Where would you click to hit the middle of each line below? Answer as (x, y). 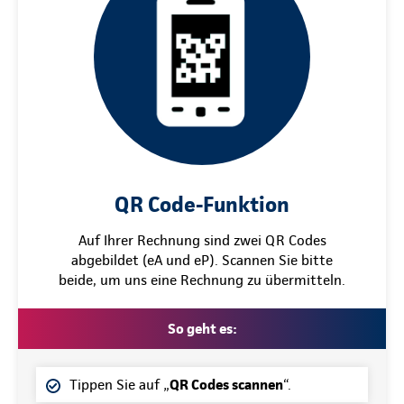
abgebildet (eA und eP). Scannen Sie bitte (202, 260)
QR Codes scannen (226, 385)
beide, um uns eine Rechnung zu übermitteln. (202, 280)
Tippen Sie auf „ (119, 385)
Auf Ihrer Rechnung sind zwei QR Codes (202, 240)
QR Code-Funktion (202, 204)
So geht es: (202, 329)
